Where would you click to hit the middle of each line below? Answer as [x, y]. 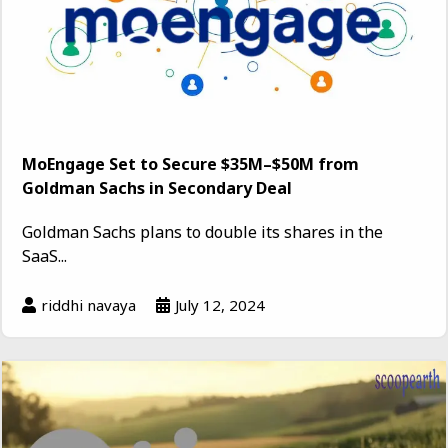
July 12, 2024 [220, 304]
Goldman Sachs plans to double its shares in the [202, 231]
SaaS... [44, 255]
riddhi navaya [88, 304]
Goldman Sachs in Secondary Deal [157, 187]
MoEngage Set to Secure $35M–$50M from [190, 163]
